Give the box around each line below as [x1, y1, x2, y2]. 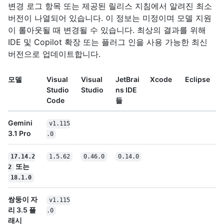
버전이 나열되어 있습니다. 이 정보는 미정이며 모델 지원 [8, 13, 211, 23]
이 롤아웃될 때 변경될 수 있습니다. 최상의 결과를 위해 [8, 25, 206, 35]
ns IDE [115, 85, 137, 94]
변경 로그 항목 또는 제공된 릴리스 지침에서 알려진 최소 [8, 1, 212, 11]
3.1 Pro [8, 129, 31, 138]
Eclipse [185, 75, 210, 84]
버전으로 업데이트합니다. [8, 49, 100, 59]
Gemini [8, 118, 32, 127]
